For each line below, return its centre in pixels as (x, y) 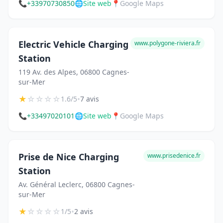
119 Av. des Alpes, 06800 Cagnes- (74, 72)
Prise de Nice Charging (69, 157)
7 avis (90, 99)
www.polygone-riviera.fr (167, 43)
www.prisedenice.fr (174, 156)
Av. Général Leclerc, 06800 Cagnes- (77, 185)
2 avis (84, 212)
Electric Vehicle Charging (73, 45)
